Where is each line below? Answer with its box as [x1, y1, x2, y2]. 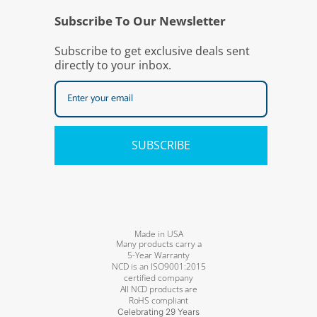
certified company [124, 272, 193, 284]
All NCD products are [120, 283, 197, 296]
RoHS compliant [128, 294, 189, 307]
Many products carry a [115, 238, 202, 250]
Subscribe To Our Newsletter [54, 13, 226, 30]
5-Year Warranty [127, 249, 190, 262]
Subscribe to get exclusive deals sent [54, 43, 250, 59]
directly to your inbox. [54, 57, 171, 74]
